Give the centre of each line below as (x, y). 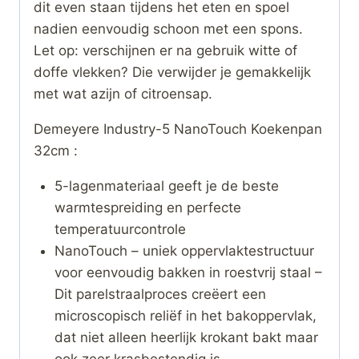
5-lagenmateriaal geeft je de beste (166, 186)
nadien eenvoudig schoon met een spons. (168, 28)
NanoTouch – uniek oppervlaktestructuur (184, 250)
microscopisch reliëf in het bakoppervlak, (185, 315)
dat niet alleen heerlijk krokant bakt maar (186, 337)
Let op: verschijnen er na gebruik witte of (165, 50)
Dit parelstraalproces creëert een (160, 294)
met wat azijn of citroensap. (123, 93)
